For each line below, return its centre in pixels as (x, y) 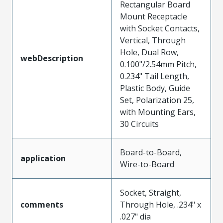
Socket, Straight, (151, 192)
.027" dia (135, 216)
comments (42, 204)
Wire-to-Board (147, 164)
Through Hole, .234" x (161, 204)
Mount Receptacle (154, 16)
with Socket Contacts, (160, 28)
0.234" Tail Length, (155, 76)
